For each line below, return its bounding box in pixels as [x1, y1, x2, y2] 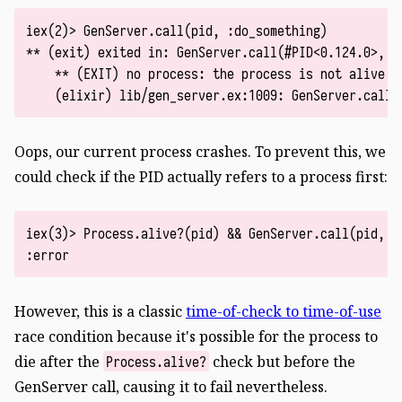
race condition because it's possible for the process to [14, 326, 378, 346]
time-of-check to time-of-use [186, 301, 381, 321]
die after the [14, 351, 103, 371]
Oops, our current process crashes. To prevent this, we [14, 141, 386, 162]
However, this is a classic [14, 301, 186, 321]
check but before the [209, 351, 356, 371]
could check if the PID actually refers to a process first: [14, 166, 388, 187]
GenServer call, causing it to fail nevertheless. [14, 376, 328, 397]
